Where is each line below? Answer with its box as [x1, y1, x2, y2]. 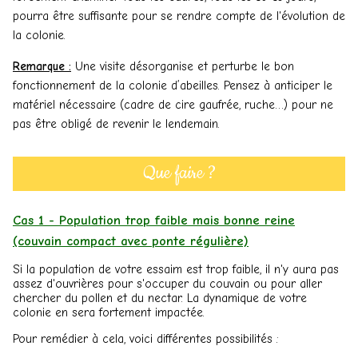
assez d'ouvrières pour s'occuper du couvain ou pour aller [13, 276, 322, 291]
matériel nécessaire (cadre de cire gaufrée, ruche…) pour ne [13, 97, 333, 112]
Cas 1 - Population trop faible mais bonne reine [13, 212, 295, 228]
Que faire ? [142, 161, 216, 186]
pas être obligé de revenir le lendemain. [13, 116, 220, 131]
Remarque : [13, 58, 71, 74]
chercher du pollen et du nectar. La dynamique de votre [13, 290, 307, 305]
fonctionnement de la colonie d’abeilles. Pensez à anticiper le [13, 78, 332, 93]
